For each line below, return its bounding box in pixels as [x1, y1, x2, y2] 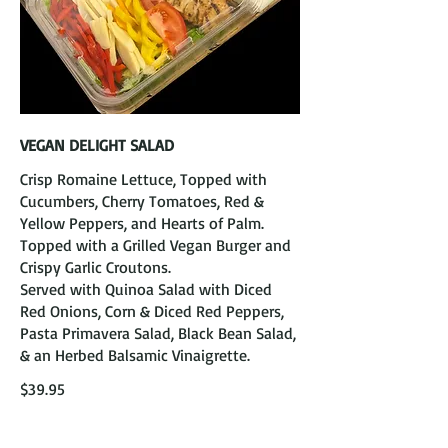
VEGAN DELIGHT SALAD [20, 135, 174, 155]
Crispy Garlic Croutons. [20, 257, 171, 277]
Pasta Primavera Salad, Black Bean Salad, [20, 323, 296, 343]
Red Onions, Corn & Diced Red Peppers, [20, 301, 284, 321]
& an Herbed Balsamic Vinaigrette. [20, 345, 250, 365]
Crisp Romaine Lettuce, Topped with [20, 169, 267, 189]
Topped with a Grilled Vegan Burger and [20, 235, 291, 255]
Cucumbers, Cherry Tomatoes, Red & [20, 191, 264, 211]
